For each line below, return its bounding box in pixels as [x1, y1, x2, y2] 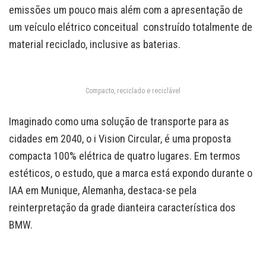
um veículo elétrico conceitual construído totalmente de [9, 20, 252, 33]
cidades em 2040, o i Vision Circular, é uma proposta [9, 132, 231, 145]
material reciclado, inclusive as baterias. [9, 37, 180, 50]
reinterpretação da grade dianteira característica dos [9, 201, 236, 214]
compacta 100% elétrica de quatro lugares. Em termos [9, 150, 240, 163]
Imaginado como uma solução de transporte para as [9, 115, 229, 128]
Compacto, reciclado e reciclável [85, 86, 180, 95]
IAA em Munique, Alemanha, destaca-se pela [9, 184, 197, 197]
